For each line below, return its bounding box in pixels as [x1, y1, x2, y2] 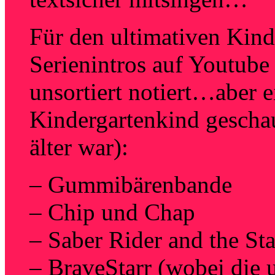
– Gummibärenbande [29, 171, 232, 198]
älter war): [29, 134, 128, 161]
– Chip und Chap [29, 199, 195, 226]
